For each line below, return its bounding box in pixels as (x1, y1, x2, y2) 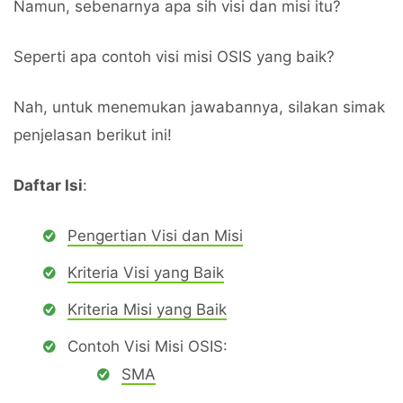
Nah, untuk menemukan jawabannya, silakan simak (13, 98, 385, 116)
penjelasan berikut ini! (13, 126, 172, 144)
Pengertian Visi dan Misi (67, 227, 243, 245)
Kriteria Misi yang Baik (67, 300, 227, 318)
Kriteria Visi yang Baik (67, 264, 224, 282)
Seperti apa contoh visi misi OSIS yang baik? (13, 48, 335, 66)
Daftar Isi (13, 176, 83, 194)
